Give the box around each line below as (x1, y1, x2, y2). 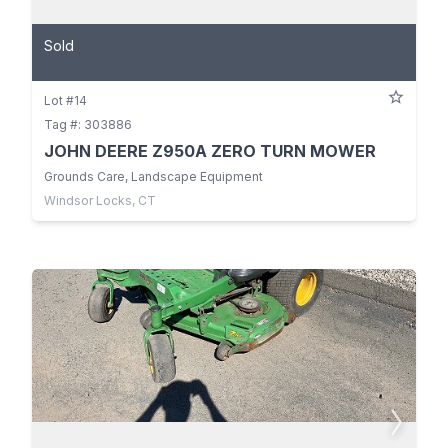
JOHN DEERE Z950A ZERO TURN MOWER (44, 140, 376, 161)
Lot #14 (44, 92, 87, 108)
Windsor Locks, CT (44, 192, 156, 208)
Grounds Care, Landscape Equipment (44, 168, 263, 184)
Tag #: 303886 (44, 116, 132, 132)
